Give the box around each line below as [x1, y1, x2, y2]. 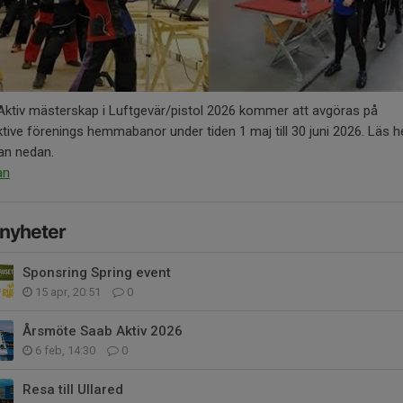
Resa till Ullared [22, 381, 123, 398]
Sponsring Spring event [22, 264, 171, 281]
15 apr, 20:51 [32, 284, 103, 299]
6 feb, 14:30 [32, 343, 98, 357]
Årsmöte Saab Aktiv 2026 [22, 322, 183, 339]
